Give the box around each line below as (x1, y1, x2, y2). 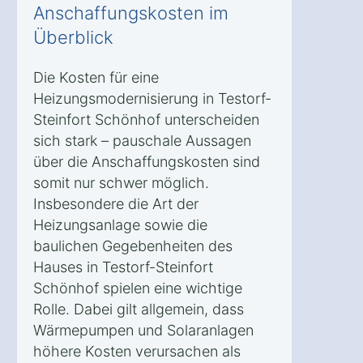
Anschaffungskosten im (33, 2, 228, 23)
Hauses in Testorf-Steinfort (33, 258, 213, 275)
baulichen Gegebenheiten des (33, 237, 233, 254)
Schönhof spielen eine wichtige (33, 279, 242, 297)
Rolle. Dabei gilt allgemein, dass (33, 300, 244, 318)
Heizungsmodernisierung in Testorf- (33, 89, 271, 107)
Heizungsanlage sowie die (33, 216, 207, 233)
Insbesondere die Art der (33, 194, 199, 212)
